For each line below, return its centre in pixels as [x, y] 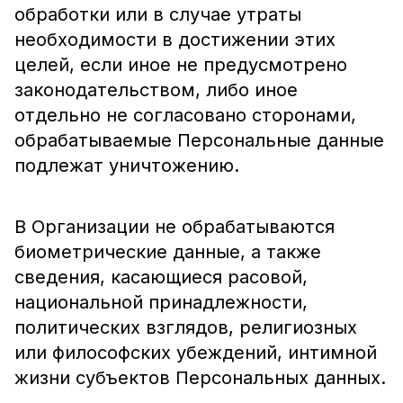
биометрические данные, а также [168, 252]
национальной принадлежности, [161, 302]
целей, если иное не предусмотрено [181, 65]
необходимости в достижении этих [175, 40]
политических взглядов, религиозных [186, 327]
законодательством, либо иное [156, 90]
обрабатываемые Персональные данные [199, 140]
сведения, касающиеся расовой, [161, 277]
